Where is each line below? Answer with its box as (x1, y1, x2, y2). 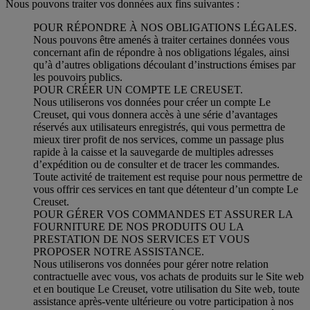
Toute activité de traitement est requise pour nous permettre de (33, 170, 302, 183)
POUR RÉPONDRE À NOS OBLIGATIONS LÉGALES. (33, 21, 297, 33)
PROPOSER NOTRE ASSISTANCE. (33, 245, 204, 257)
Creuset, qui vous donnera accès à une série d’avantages (33, 108, 277, 120)
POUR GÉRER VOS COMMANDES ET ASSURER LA (33, 208, 293, 220)
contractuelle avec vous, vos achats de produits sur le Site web (33, 270, 304, 282)
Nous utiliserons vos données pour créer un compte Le (33, 95, 271, 108)
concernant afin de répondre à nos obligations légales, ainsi (33, 46, 289, 58)
